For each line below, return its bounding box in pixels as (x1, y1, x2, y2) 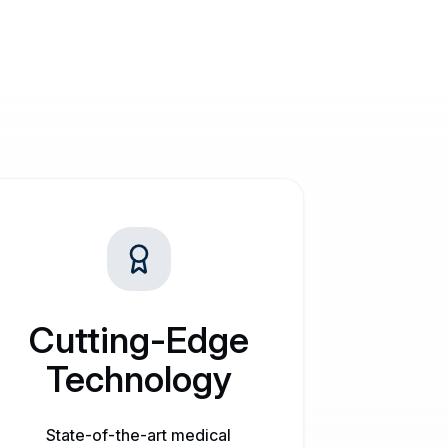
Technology (45, 357, 232, 401)
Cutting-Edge (28, 318, 249, 362)
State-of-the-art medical (46, 425, 232, 445)
